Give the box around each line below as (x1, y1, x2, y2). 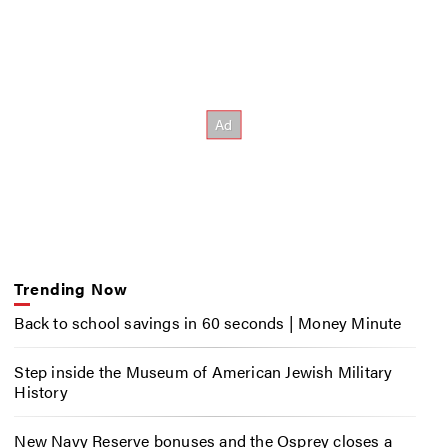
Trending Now (14, 276, 128, 300)
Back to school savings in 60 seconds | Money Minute (14, 311, 402, 335)
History (14, 379, 68, 403)
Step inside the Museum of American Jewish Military (14, 359, 393, 383)
